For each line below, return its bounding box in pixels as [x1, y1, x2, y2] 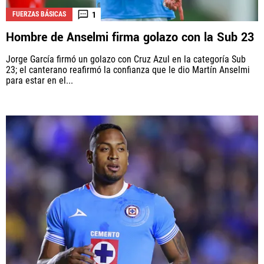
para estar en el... [6, 75, 73, 87]
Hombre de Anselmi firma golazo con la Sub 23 [6, 29, 254, 47]
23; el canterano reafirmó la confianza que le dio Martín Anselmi [6, 64, 250, 76]
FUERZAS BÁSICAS [12, 10, 66, 19]
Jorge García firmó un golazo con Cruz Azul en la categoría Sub [6, 54, 246, 65]
